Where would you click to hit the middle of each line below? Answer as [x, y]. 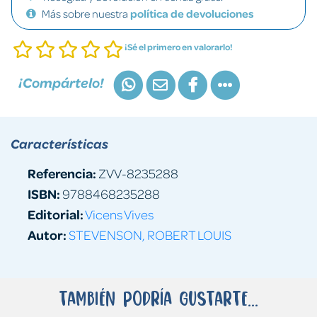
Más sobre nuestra [86, 13]
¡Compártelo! [61, 83]
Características [59, 143]
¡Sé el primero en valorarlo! [179, 47]
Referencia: [62, 173]
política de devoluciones [192, 13]
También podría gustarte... [158, 298]
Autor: [47, 234]
